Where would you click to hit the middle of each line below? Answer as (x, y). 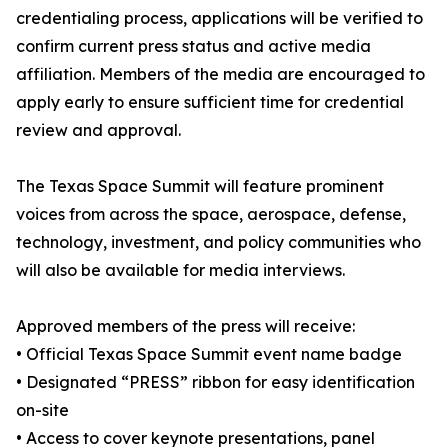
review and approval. (98, 130)
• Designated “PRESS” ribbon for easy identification (215, 382)
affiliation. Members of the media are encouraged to (220, 74)
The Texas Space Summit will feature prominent (200, 186)
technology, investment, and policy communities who (218, 242)
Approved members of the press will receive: (185, 326)
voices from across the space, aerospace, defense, (211, 214)
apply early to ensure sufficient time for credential (210, 102)
